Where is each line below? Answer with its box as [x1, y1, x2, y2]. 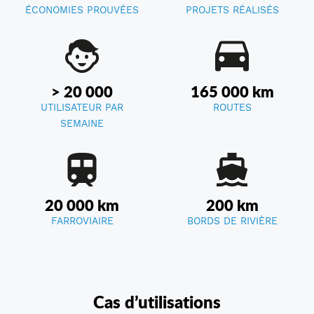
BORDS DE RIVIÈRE [186, 215, 278, 227]
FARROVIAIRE [50, 215, 114, 227]
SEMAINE [60, 118, 104, 130]
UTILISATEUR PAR [41, 102, 123, 114]
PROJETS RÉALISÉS [185, 4, 279, 16]
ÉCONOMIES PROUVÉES [25, 4, 139, 16]
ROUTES [212, 102, 252, 114]
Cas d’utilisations [93, 292, 221, 313]
